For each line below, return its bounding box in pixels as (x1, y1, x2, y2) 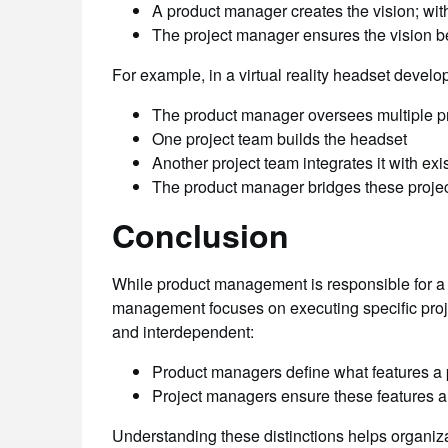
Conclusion (112, 212, 289, 258)
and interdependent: (112, 320, 254, 343)
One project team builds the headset (152, 127, 407, 150)
